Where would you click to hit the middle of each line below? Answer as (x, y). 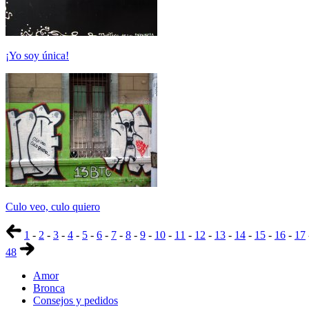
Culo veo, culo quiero (53, 207)
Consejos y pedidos (76, 300)
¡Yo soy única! (37, 56)
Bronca (49, 288)
